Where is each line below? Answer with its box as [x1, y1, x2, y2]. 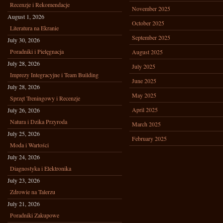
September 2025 [132, 33, 170, 41]
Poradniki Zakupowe [10, 211, 59, 219]
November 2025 [132, 4, 170, 12]
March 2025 [132, 120, 161, 128]
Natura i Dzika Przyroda [10, 117, 67, 125]
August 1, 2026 [7, 12, 44, 20]
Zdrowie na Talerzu [10, 188, 55, 196]
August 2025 [132, 48, 163, 56]
